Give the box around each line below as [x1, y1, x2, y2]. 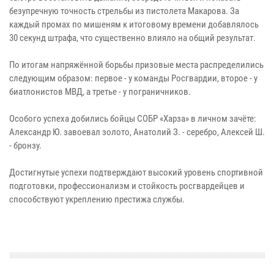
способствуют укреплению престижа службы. [9, 193, 185, 205]
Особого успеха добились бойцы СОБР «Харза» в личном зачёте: [9, 113, 256, 124]
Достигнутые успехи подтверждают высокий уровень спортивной [9, 166, 263, 178]
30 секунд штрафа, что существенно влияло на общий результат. [9, 32, 256, 43]
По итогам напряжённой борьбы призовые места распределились [9, 59, 264, 70]
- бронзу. [9, 139, 42, 151]
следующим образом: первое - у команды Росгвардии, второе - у [9, 72, 257, 84]
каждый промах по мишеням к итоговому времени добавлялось [9, 18, 259, 30]
